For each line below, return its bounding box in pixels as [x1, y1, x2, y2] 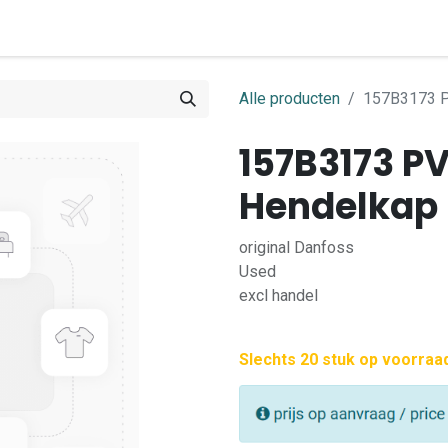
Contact [106, 16, 173, 39]
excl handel [239, 286, 318, 305]
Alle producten [239, 89, 340, 108]
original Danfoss [239, 238, 354, 257]
